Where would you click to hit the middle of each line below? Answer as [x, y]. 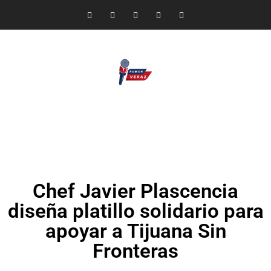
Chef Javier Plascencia [135, 191]
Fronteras [135, 251]
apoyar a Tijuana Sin [135, 231]
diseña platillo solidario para [135, 211]
